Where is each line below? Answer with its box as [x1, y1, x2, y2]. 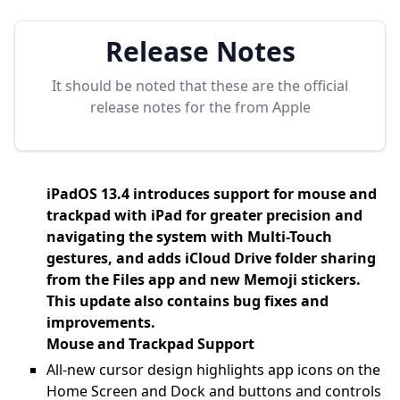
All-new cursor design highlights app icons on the [46, 360, 380, 379]
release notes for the [89, 97, 235, 117]
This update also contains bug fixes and [46, 291, 329, 311]
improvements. [46, 312, 155, 332]
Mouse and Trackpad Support [46, 334, 254, 354]
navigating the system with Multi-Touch [46, 227, 332, 246]
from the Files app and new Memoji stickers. [46, 270, 361, 289]
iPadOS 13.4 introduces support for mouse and [46, 184, 377, 204]
